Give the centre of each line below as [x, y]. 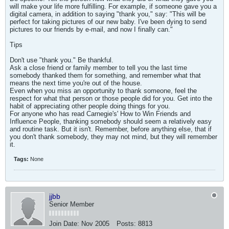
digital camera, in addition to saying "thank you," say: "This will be [108, 14]
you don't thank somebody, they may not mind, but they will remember [113, 137]
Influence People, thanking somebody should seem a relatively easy [111, 121]
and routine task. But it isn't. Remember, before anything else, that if [111, 129]
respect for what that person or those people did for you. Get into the [111, 98]
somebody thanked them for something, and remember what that [105, 75]
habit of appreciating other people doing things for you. [90, 106]
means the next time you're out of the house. [76, 83]
